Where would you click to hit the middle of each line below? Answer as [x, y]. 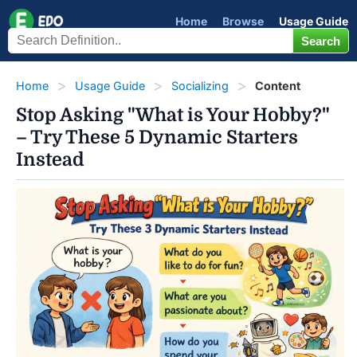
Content [278, 86]
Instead [50, 160]
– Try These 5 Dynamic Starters [157, 137]
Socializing [200, 86]
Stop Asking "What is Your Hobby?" [173, 115]
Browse [243, 21]
